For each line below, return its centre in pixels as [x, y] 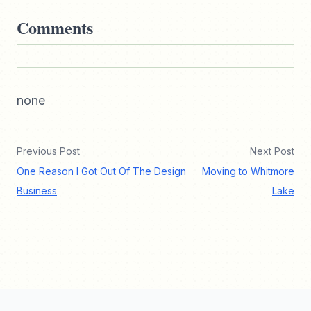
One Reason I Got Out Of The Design [101, 171]
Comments [55, 27]
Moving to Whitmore [248, 171]
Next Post [272, 151]
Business [37, 191]
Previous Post [48, 151]
